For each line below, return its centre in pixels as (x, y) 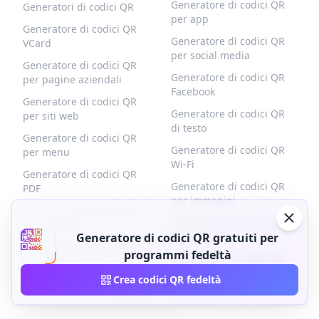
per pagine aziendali (72, 79)
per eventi (47, 261)
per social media (210, 55)
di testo (189, 128)
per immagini (203, 200)
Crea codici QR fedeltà (167, 279)
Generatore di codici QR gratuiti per (177, 238)
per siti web (51, 116)
